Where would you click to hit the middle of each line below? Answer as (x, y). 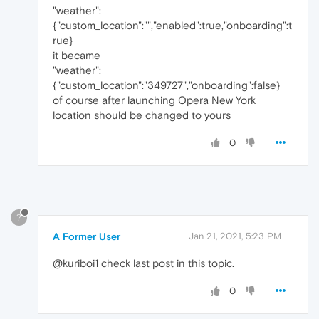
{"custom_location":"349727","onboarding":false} (167, 85)
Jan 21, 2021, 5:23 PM (235, 236)
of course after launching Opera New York (154, 100)
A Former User (87, 236)
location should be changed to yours (142, 115)
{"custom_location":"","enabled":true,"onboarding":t (172, 25)
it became (77, 55)
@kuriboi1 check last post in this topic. (143, 263)
